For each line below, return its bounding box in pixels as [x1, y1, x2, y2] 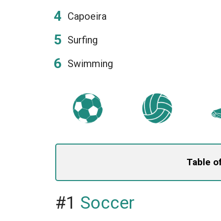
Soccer [80, 192, 135, 213]
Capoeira [68, 10, 107, 22]
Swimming [68, 58, 113, 70]
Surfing [68, 34, 98, 46]
